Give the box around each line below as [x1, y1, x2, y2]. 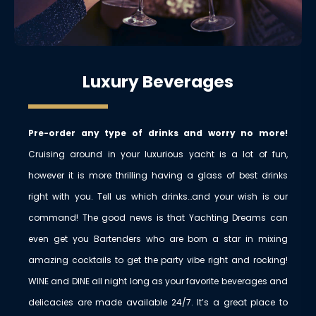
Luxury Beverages [83, 71, 233, 94]
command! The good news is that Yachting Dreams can [28, 212, 288, 224]
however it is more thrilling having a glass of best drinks [28, 169, 288, 182]
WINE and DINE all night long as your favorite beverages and [28, 275, 288, 288]
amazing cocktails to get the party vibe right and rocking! [28, 254, 288, 267]
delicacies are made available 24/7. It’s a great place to [28, 296, 288, 309]
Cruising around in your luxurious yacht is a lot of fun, [28, 148, 288, 161]
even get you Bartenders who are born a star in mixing [28, 233, 288, 245]
